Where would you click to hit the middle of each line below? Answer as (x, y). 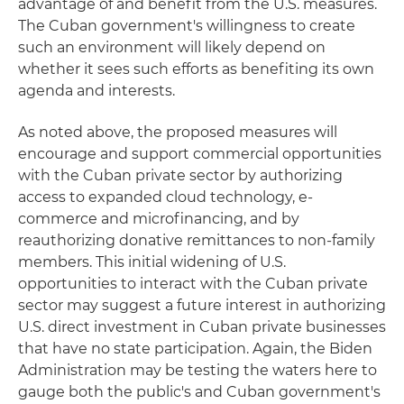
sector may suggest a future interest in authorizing (202, 305)
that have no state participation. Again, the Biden (195, 349)
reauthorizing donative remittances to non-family (197, 240)
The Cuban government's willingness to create (187, 26)
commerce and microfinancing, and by (159, 219)
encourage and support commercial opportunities (200, 154)
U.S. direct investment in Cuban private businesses (202, 327)
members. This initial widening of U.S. (152, 262)
